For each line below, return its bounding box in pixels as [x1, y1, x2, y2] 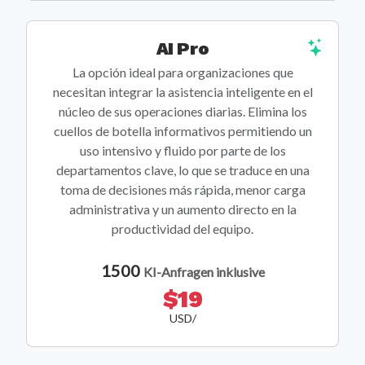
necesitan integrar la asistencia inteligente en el [52, 84, 313, 100]
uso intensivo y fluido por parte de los [79, 143, 286, 159]
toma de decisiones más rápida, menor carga [59, 182, 306, 198]
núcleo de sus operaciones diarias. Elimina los [58, 103, 307, 120]
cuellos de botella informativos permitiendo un [53, 123, 312, 139]
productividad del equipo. [112, 221, 253, 237]
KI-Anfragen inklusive [143, 264, 265, 280]
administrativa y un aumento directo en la [68, 201, 297, 218]
